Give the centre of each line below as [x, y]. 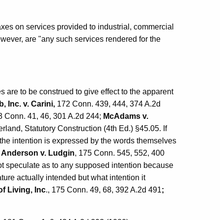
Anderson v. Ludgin [38, 153]
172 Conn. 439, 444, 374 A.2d [108, 104]
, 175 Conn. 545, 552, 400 [120, 153]
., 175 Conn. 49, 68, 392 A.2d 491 [104, 190]
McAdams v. [126, 116]
